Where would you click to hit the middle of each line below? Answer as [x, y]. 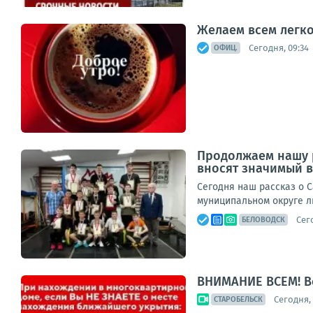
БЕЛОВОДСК [263, 220]
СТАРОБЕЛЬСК [238, 299]
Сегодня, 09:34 [279, 48]
